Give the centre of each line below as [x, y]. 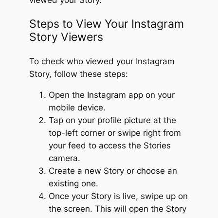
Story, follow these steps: [78, 74]
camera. [64, 158]
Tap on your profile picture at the [112, 120]
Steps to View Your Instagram [106, 24]
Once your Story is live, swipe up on [118, 196]
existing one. [73, 183]
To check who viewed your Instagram [102, 61]
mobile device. [77, 107]
